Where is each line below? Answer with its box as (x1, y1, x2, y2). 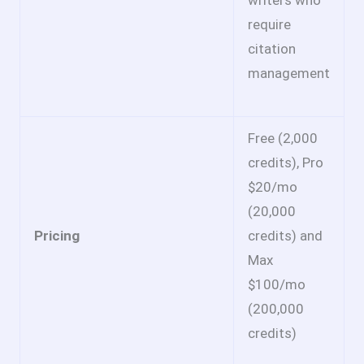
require (248, 16, 291, 33)
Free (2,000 (248, 130, 318, 147)
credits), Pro (248, 154, 323, 171)
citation (248, 41, 296, 58)
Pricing (34, 227, 80, 245)
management (248, 65, 330, 82)
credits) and (248, 227, 323, 245)
